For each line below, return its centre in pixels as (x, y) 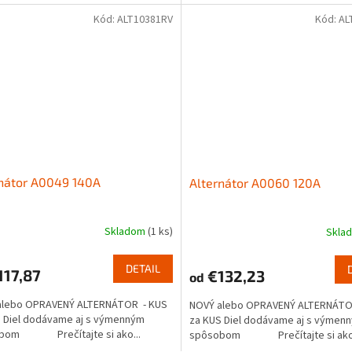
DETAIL (143, 269)
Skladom (126, 231)
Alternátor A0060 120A (255, 183)
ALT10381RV (145, 20)
